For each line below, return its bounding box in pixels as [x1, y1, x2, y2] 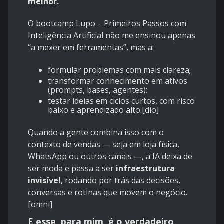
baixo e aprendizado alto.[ [48, 104, 145, 116]
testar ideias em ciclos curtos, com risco [48, 95, 195, 107]
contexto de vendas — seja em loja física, [28, 139, 179, 150]
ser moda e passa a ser [28, 163, 116, 174]
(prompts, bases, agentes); [48, 84, 147, 96]
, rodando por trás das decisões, [61, 175, 180, 186]
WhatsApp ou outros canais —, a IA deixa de [28, 151, 192, 162]
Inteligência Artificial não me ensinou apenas [28, 30, 195, 41]
